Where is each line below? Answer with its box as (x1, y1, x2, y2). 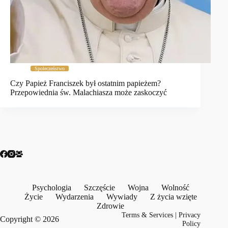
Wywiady (106, 192, 137, 201)
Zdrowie (97, 202, 125, 210)
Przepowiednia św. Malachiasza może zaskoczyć (10, 88, 167, 97)
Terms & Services (122, 211, 174, 219)
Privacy (179, 211, 201, 219)
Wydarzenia (55, 192, 94, 201)
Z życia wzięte (150, 192, 197, 201)
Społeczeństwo (35, 66, 65, 72)
